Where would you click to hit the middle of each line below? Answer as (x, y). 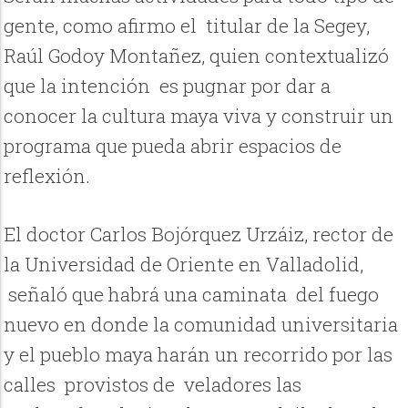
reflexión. (47, 175)
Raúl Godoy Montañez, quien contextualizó (197, 55)
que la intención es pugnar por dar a (168, 85)
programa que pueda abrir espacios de (173, 145)
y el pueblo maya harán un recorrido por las (199, 355)
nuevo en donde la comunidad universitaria (201, 325)
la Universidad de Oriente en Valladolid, (184, 265)
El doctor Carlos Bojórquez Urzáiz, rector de (199, 235)
